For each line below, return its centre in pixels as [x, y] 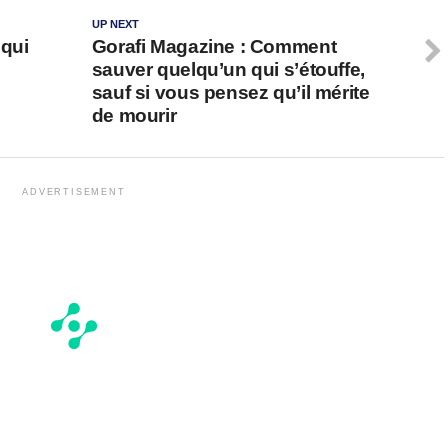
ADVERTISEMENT [74, 192]
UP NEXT [115, 24]
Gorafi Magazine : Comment [214, 47]
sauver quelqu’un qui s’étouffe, [228, 70]
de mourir [134, 116]
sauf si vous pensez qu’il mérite [230, 93]
